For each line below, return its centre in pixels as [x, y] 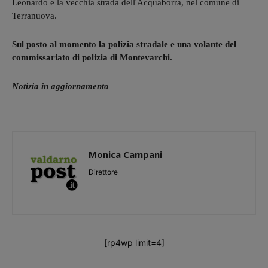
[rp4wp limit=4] [134, 243]
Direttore [103, 172]
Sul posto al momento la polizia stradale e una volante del [124, 45]
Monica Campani [125, 155]
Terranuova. [34, 16]
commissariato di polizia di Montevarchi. [92, 58]
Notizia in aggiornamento [60, 86]
